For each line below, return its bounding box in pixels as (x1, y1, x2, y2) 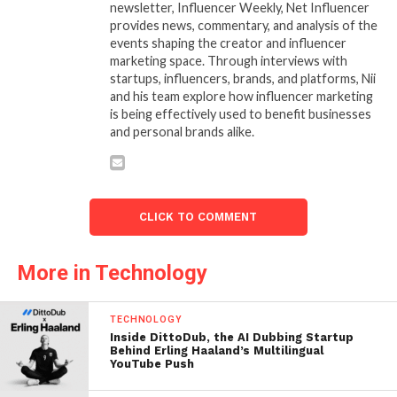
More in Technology (16, 260, 207, 285)
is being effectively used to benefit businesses (109, 105, 371, 121)
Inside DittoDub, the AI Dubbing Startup (110, 330, 354, 344)
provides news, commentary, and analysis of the (109, 17, 378, 33)
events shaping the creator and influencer (109, 35, 346, 51)
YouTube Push (110, 356, 195, 370)
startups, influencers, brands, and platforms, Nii (109, 70, 376, 86)
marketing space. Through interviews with (109, 52, 347, 68)
